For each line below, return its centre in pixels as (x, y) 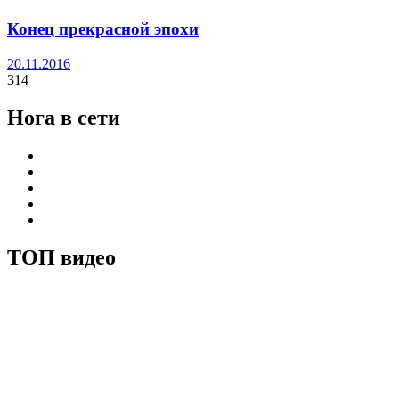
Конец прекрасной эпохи (103, 29)
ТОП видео (61, 257)
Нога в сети (64, 118)
